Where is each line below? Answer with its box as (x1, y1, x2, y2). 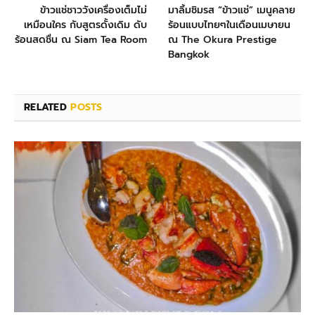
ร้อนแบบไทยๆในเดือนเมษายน (168, 18, 290, 33)
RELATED (24, 100, 71, 115)
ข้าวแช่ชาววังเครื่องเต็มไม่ (40, 3, 147, 18)
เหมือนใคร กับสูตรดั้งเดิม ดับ (24, 18, 147, 33)
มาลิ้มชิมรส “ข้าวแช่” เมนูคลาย (168, 3, 295, 18)
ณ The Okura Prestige (168, 32, 277, 48)
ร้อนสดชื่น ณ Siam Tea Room (15, 32, 147, 48)
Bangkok (168, 47, 210, 63)
